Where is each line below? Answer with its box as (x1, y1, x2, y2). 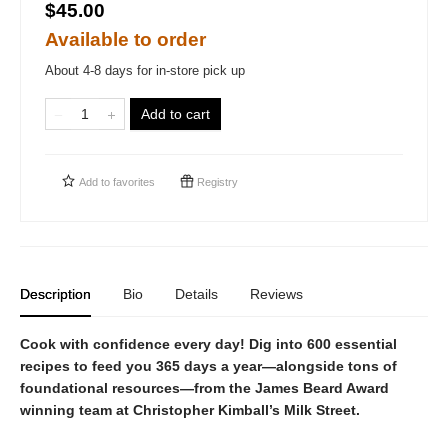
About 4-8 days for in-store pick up (45, 62, 245, 78)
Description (20, 285, 91, 302)
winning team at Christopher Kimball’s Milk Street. (20, 401, 360, 418)
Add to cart (141, 105, 210, 122)
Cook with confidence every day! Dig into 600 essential (20, 335, 397, 352)
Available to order (45, 28, 206, 50)
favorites (113, 175, 155, 188)
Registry (194, 175, 238, 188)
